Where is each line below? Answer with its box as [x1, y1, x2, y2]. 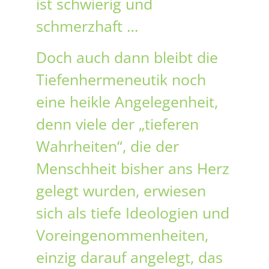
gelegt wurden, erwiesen [36, 180, 206, 201]
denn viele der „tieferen [36, 113, 199, 134]
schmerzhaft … [36, 16, 138, 37]
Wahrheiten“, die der [36, 135, 179, 156]
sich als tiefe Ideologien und [36, 202, 229, 223]
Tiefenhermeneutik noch [36, 68, 206, 89]
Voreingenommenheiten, [36, 224, 208, 245]
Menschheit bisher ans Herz [36, 157, 229, 178]
